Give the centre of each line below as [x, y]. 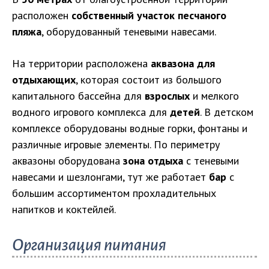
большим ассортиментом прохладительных [114, 193]
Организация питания [89, 245]
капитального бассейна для [78, 96]
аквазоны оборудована [68, 161]
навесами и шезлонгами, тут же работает [110, 177]
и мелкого [214, 96]
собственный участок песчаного [149, 15]
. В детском [227, 112]
